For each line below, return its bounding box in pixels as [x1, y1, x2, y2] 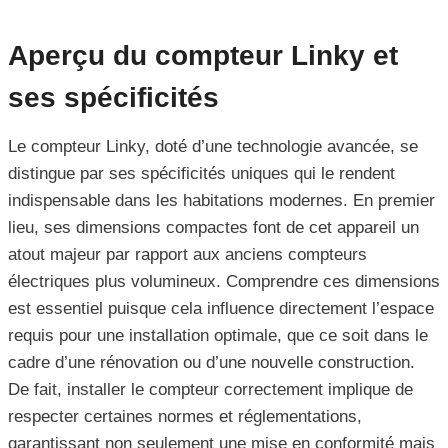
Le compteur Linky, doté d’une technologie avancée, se [8, 137, 418, 157]
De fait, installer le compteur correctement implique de [8, 380, 413, 400]
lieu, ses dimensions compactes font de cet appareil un [8, 218, 419, 238]
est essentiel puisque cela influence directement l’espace [8, 299, 434, 319]
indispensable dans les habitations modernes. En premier [8, 191, 435, 211]
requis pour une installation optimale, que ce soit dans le [8, 326, 428, 346]
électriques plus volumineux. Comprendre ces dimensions [8, 272, 440, 292]
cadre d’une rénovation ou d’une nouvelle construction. [8, 353, 415, 373]
